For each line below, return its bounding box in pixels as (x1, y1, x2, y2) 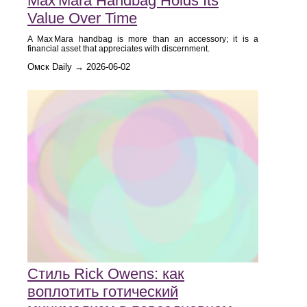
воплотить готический (27, 283, 178, 301)
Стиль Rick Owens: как (27, 265, 184, 283)
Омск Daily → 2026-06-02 (27, 62, 130, 72)
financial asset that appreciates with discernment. (27, 44, 210, 53)
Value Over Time (27, 10, 137, 27)
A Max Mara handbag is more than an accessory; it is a (27, 34, 258, 44)
